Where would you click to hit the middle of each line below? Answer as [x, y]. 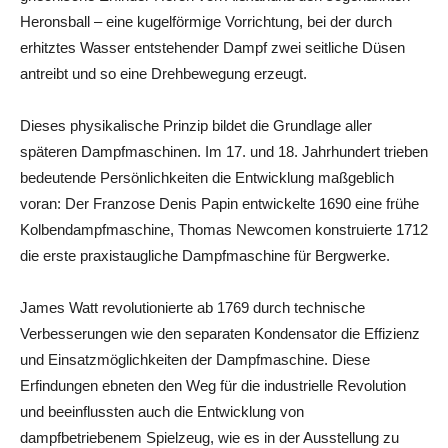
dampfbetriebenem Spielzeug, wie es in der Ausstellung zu [209, 437]
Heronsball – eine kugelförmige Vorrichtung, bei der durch [206, 21]
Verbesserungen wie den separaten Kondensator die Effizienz [220, 333]
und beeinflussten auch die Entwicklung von [162, 411]
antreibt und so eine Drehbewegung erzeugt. [163, 73]
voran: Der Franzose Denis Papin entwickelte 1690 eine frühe [219, 203]
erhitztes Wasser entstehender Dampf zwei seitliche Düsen [212, 47]
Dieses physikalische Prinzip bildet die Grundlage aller [196, 125]
